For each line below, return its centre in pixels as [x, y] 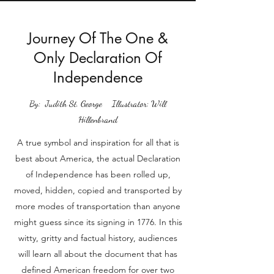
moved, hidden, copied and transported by [98, 190]
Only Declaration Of [98, 58]
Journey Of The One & [98, 38]
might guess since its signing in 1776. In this [98, 222]
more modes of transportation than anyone [98, 206]
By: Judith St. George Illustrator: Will [98, 103]
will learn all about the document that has [98, 254]
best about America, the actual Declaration [98, 158]
